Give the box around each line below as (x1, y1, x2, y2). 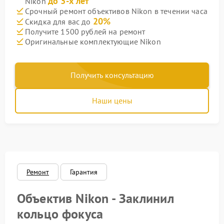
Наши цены (91, 95, 132, 105)
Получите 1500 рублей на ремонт (25, 26, 145, 36)
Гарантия (70, 167, 98, 176)
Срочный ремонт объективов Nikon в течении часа (25, 5, 207, 16)
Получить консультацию (70, 70, 154, 80)
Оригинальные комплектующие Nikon (25, 36, 161, 46)
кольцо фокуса (17, 205, 103, 222)
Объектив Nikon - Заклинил (17, 190, 174, 206)
